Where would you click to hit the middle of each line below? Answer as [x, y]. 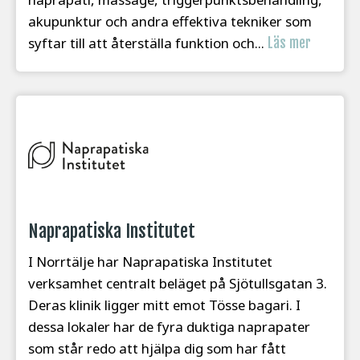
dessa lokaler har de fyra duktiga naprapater [169, 327]
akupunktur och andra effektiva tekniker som [170, 21]
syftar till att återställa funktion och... [148, 43]
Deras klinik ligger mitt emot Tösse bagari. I [164, 305]
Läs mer [289, 43]
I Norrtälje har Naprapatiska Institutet [150, 262]
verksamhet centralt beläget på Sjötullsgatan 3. [178, 283]
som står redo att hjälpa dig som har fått [157, 348]
